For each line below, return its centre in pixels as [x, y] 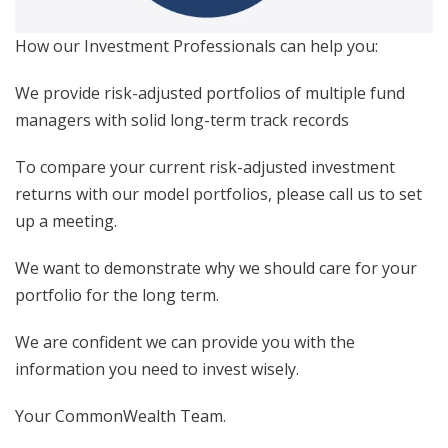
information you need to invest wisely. [159, 369]
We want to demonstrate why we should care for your [216, 268]
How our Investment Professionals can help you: [196, 46]
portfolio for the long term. [119, 295]
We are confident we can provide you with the [185, 342]
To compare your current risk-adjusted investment [205, 167]
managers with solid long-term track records [182, 120]
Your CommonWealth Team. [120, 416]
